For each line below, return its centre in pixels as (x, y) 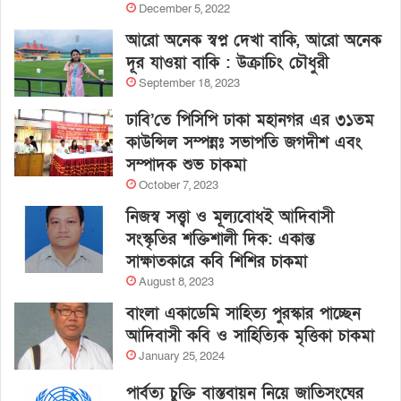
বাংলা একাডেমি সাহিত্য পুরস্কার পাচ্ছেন (243, 314)
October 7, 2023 (179, 186)
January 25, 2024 (182, 357)
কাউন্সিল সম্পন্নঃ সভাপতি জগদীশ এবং (244, 143)
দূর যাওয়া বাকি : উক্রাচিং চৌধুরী (227, 64)
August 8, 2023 (176, 282)
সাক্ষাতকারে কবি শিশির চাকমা (217, 262)
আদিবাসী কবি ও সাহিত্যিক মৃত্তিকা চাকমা (250, 337)
